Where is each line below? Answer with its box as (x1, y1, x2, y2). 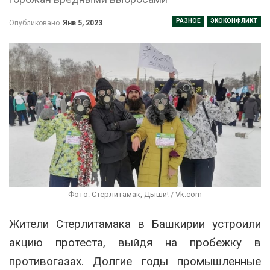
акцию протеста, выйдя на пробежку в (9, 236, 261, 250)
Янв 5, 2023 (63, 18, 102, 27)
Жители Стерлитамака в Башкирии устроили (9, 217, 261, 231)
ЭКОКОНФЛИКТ (210, 17, 257, 24)
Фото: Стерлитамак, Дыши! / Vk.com (68, 190, 202, 199)
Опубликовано (9, 18, 61, 27)
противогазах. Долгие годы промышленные (9, 254, 261, 269)
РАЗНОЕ (176, 17, 201, 24)
